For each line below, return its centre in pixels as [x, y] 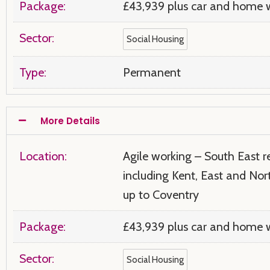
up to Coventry [161, 194]
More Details [70, 121]
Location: [43, 156]
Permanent [152, 72]
